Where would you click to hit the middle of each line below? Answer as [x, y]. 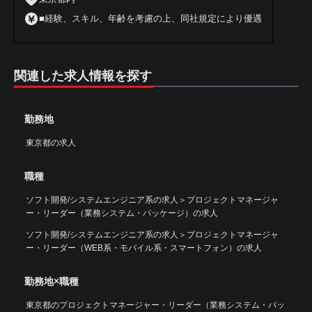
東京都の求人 [51, 143]
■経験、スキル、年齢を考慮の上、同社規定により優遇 [150, 18]
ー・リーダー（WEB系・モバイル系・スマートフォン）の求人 [144, 248]
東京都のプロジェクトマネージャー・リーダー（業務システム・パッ [155, 305]
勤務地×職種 [52, 281]
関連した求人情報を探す [83, 76]
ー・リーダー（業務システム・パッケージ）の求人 [122, 213]
